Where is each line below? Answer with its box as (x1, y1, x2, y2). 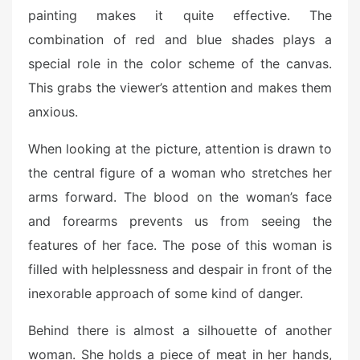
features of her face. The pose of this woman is (28, 236, 332, 253)
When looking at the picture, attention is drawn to (28, 140, 332, 157)
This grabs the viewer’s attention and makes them (28, 79, 332, 96)
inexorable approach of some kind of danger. (28, 284, 303, 301)
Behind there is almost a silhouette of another (28, 321, 332, 338)
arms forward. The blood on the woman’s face (28, 188, 332, 205)
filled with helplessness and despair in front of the (28, 260, 332, 277)
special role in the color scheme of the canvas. (28, 55, 332, 72)
